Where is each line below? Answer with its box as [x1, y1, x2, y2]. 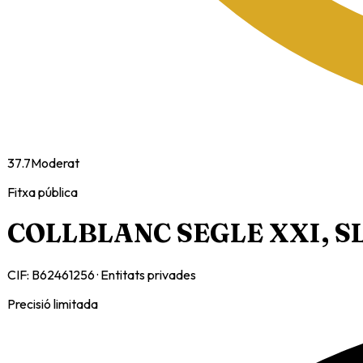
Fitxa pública [7, 184, 78, 200]
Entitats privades [100, 266, 196, 283]
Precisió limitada [7, 295, 98, 312]
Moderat [31, 155, 79, 171]
